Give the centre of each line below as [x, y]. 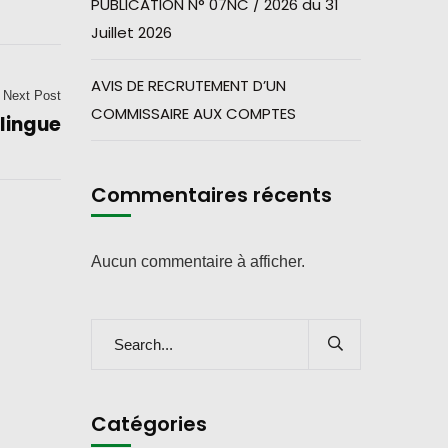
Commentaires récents [211, 195]
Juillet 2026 [131, 32]
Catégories [149, 424]
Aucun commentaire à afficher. [198, 261]
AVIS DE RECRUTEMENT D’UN [188, 85]
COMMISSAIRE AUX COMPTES [193, 113]
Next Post [32, 95]
